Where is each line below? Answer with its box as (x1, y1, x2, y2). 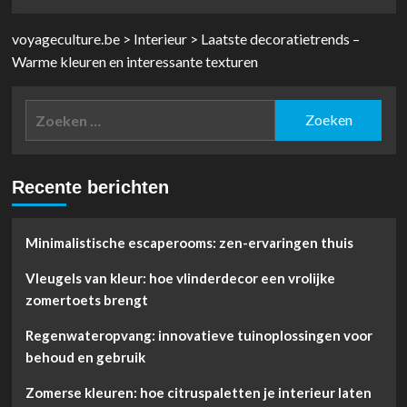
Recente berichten (11, 176, 169, 197)
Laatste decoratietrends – (200, 29, 360, 47)
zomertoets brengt (25, 291, 148, 308)
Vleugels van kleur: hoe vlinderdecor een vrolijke (25, 269, 335, 286)
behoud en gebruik (25, 348, 145, 365)
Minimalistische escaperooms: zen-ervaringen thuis (25, 233, 353, 251)
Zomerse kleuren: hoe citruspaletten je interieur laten (25, 383, 372, 401)
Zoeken (24, 101, 76, 119)
